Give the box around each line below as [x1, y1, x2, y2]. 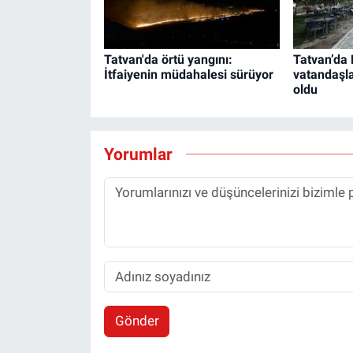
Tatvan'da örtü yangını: [103, 52, 232, 68]
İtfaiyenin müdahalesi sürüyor [103, 67, 273, 83]
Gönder [114, 313, 159, 329]
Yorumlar [103, 143, 173, 164]
